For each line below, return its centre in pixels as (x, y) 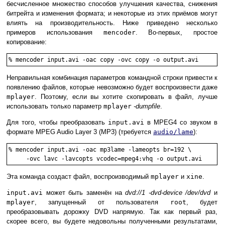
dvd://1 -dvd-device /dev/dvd (168, 192)
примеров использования (55, 32)
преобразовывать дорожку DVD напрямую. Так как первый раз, (112, 211)
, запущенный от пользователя (102, 202)
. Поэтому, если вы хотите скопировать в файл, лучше (126, 96)
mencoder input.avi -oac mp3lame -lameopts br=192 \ (103, 149)
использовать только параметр (55, 106)
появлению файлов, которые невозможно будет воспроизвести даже (112, 87)
